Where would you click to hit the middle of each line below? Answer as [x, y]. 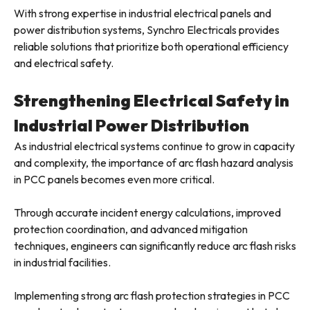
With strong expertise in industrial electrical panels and [143, 13]
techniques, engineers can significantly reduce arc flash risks [155, 246]
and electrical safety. [64, 63]
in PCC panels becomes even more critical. [114, 180]
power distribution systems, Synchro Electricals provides [147, 30]
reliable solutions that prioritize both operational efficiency [151, 47]
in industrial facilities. [62, 263]
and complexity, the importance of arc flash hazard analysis [154, 163]
